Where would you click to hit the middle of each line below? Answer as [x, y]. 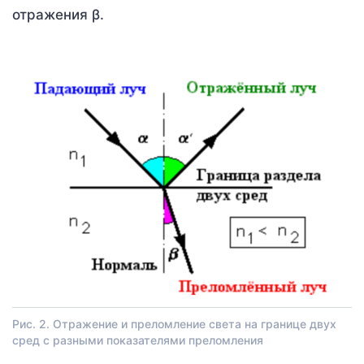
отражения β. [58, 15]
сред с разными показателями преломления [138, 340]
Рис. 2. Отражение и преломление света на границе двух [174, 323]
